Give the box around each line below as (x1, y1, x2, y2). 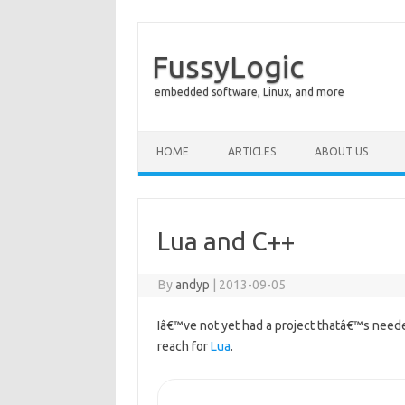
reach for (156, 339, 211, 353)
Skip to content (138, 130, 223, 145)
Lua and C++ (156, 227, 295, 255)
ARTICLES (228, 146, 276, 157)
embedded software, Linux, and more (155, 86, 344, 98)
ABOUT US (315, 146, 368, 157)
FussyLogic (152, 49, 304, 83)
